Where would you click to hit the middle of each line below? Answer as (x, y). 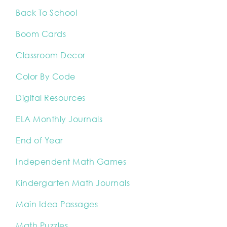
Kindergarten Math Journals (73, 183)
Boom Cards (41, 34)
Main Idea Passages (57, 204)
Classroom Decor (51, 55)
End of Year (40, 140)
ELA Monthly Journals (59, 119)
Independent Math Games (71, 162)
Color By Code (46, 77)
